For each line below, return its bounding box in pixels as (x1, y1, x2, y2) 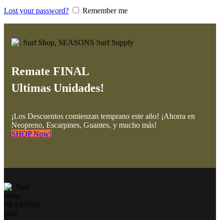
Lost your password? (4, 6, 69, 15)
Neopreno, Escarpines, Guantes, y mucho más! (11, 121, 157, 130)
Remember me (82, 6, 128, 15)
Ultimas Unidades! (11, 82, 104, 95)
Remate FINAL (11, 65, 89, 78)
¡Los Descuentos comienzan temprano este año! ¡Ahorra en (11, 112, 195, 121)
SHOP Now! (11, 130, 52, 138)
